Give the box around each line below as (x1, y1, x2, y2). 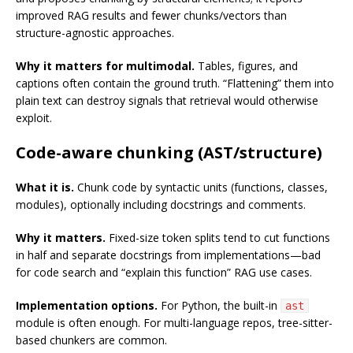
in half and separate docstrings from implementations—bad (16, 247, 321, 263)
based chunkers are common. (16, 333, 167, 348)
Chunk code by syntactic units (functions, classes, (74, 180, 328, 195)
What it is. (16, 180, 74, 195)
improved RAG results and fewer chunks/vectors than (16, 8, 287, 24)
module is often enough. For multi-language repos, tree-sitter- (16, 315, 333, 331)
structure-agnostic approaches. (16, 25, 174, 41)
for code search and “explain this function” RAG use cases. (16, 265, 312, 281)
